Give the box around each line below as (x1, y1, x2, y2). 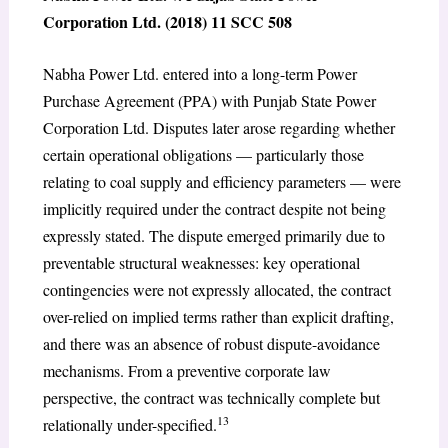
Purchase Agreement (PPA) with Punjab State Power (42, 90, 376, 112)
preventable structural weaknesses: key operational (42, 252, 360, 274)
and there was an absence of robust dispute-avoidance (42, 333, 380, 355)
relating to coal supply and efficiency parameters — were (42, 171, 401, 193)
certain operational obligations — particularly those (42, 144, 364, 166)
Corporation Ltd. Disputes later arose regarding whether (42, 117, 395, 139)
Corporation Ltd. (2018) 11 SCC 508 (42, 9, 292, 33)
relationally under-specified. (42, 414, 217, 436)
